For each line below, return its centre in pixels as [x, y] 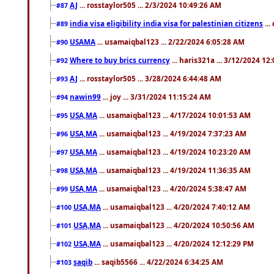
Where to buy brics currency [120, 60]
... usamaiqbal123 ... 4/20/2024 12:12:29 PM [177, 243]
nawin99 [85, 96]
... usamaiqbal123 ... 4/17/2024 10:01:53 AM [174, 115]
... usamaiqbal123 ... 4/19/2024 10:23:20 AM [174, 151]
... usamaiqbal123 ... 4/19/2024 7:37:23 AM [172, 133]
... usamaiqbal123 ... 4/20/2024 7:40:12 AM [176, 206]
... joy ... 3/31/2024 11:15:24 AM [156, 96]
